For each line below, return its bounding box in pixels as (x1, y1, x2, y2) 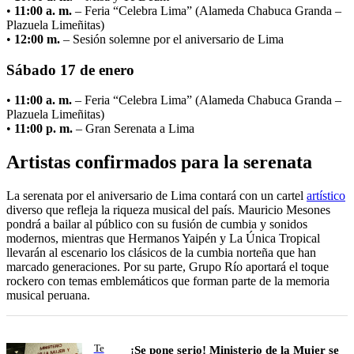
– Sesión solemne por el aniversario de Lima (60, 32, 284, 46)
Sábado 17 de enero (6, 61, 134, 78)
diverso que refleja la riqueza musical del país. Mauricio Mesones (6, 203, 330, 217)
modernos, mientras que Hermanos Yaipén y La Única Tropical (6, 232, 320, 246)
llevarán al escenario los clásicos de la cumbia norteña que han (6, 246, 316, 260)
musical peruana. (6, 288, 90, 303)
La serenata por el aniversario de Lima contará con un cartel (6, 189, 307, 203)
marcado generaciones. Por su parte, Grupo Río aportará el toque (6, 260, 329, 274)
